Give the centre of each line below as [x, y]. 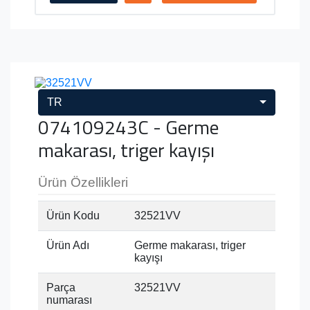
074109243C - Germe [128, 127]
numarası [69, 300]
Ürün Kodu [73, 215]
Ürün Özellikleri [83, 182]
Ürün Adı [68, 245]
